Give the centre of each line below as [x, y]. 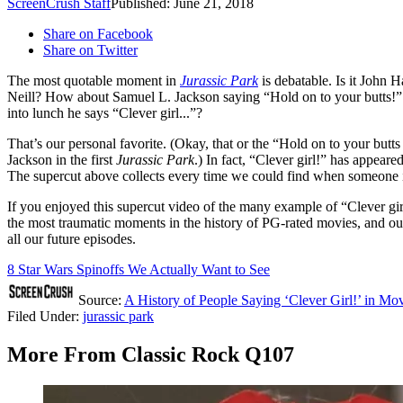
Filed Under [41, 317]
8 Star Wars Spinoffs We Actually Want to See [139, 270]
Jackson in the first [62, 160]
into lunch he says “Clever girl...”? [105, 113]
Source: [99, 300]
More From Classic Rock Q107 [151, 355]
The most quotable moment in [94, 81]
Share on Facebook [98, 34]
